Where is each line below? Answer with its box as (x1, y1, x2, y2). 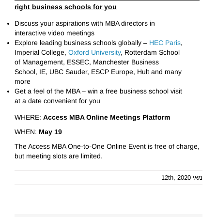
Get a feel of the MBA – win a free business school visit (14, 87, 182, 95)
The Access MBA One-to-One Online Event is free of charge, (14, 142, 200, 150)
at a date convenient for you (14, 97, 100, 105)
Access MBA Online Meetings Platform (43, 113, 170, 121)
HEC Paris (149, 39, 181, 46)
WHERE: (14, 113, 43, 121)
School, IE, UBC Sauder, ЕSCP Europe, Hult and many (14, 68, 182, 76)
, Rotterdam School (120, 48, 180, 56)
